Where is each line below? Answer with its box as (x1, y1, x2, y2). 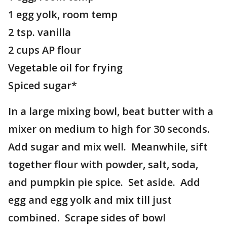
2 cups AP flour (8, 43, 81, 57)
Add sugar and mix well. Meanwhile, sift (8, 140, 208, 154)
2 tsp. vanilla (8, 25, 71, 39)
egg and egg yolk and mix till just (8, 193, 172, 207)
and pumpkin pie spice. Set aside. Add (8, 175, 200, 189)
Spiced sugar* (8, 79, 77, 92)
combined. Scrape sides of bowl (8, 211, 166, 224)
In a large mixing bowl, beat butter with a (8, 104, 213, 118)
